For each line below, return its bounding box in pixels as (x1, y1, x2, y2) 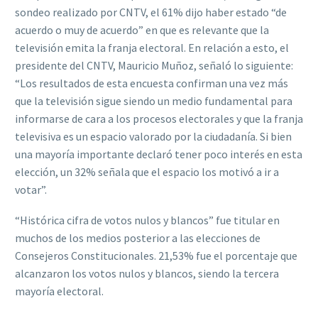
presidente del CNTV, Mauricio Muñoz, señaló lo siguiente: (15, 58, 293, 73)
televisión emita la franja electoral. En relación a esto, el (15, 40, 289, 55)
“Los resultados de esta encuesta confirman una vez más (15, 76, 288, 91)
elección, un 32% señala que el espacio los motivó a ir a (15, 165, 279, 180)
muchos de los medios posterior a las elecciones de (15, 230, 261, 245)
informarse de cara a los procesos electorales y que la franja (15, 111, 303, 126)
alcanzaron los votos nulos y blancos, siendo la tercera (15, 265, 279, 280)
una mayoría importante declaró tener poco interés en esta (15, 147, 302, 162)
